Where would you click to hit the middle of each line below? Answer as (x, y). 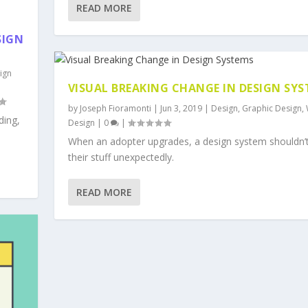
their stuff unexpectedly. (121, 157)
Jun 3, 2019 (181, 108)
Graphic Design (272, 108)
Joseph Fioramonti (115, 108)
